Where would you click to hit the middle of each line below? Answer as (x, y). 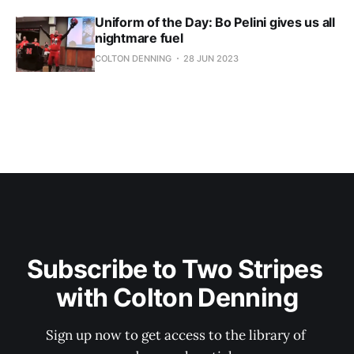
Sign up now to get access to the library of (177, 335)
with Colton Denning (177, 298)
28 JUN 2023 (211, 59)
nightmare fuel (139, 38)
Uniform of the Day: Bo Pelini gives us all (215, 23)
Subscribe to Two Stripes (177, 269)
